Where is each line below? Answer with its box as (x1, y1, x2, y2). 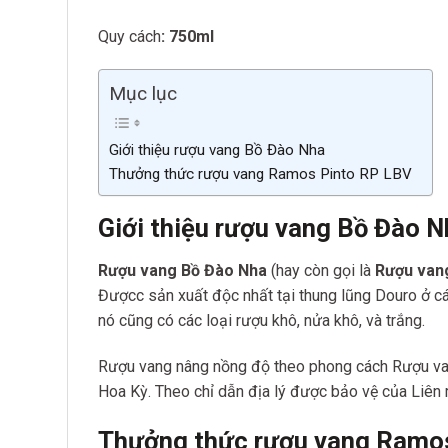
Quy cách (98, 26, 161, 46)
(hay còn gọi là (267, 261, 375, 281)
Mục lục (109, 82, 177, 106)
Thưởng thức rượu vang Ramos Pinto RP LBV (109, 164, 412, 183)
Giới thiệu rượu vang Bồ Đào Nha (109, 140, 325, 159)
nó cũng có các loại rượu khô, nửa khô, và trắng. (98, 311, 425, 331)
